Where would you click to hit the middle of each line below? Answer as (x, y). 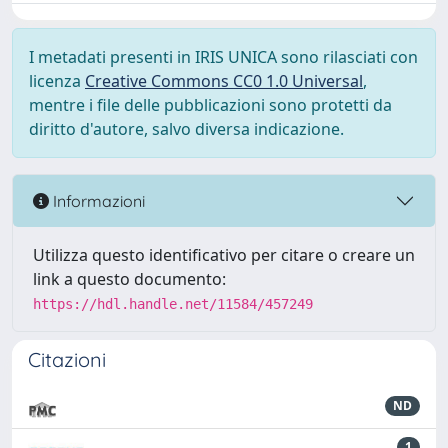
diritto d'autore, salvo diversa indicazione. (186, 129)
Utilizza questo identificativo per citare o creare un (224, 255)
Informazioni (97, 200)
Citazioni (67, 359)
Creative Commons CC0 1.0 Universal (224, 81)
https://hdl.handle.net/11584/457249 (173, 304)
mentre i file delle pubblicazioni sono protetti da (210, 105)
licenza (57, 81)
